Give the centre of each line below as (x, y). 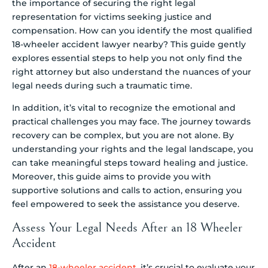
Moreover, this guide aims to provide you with (112, 177)
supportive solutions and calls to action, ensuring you (127, 191)
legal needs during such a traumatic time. (102, 85)
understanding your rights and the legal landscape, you (133, 149)
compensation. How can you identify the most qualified (132, 30)
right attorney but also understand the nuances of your (132, 71)
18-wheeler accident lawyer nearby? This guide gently (129, 44)
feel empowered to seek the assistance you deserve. (126, 204)
